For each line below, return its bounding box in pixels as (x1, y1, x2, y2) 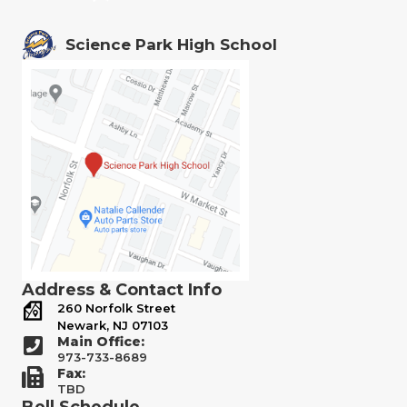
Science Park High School (65, 35, 277, 55)
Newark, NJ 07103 (57, 317, 168, 333)
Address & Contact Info (22, 279, 222, 300)
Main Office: (57, 333, 144, 350)
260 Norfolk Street (57, 300, 175, 315)
